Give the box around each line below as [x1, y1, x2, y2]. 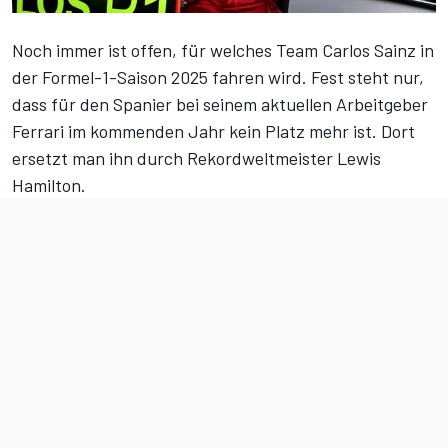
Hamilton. [12, 174, 86, 197]
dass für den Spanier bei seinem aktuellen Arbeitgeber [12, 93, 428, 116]
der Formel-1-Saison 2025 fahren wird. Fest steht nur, [12, 66, 424, 89]
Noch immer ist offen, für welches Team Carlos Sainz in [12, 39, 434, 62]
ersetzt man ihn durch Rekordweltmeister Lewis [12, 147, 381, 170]
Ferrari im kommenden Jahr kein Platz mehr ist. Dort [12, 120, 415, 143]
